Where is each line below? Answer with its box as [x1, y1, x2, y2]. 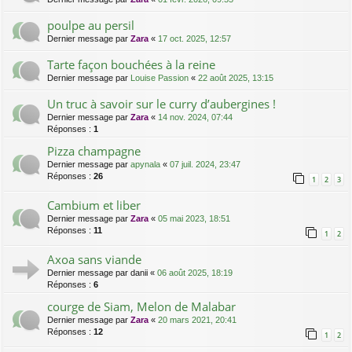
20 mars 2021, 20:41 [158, 315, 236, 325]
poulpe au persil [47, 17, 134, 34]
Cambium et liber [47, 197, 141, 214]
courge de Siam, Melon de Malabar [47, 299, 236, 315]
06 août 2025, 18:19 [157, 268, 233, 278]
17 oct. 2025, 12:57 [158, 34, 231, 44]
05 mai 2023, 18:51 [158, 214, 230, 224]
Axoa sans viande [47, 251, 141, 268]
